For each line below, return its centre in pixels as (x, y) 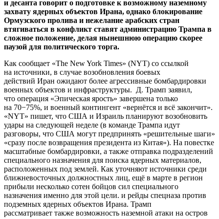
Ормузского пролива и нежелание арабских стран (92, 20)
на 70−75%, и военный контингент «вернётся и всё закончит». (108, 107)
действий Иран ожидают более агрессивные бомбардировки (105, 81)
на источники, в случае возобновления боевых (82, 72)
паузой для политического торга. (62, 46)
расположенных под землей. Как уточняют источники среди (105, 169)
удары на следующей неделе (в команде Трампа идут (92, 125)
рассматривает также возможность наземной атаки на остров (106, 213)
